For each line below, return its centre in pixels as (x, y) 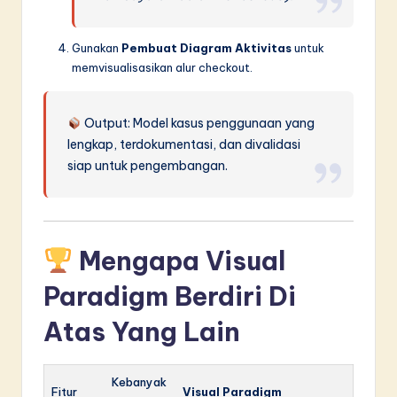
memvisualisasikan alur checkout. (162, 68)
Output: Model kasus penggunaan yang (198, 124)
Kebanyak (139, 382)
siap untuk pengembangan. (148, 166)
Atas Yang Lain (142, 332)
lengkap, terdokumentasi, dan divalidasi (184, 145)
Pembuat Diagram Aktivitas (206, 48)
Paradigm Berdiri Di (170, 297)
